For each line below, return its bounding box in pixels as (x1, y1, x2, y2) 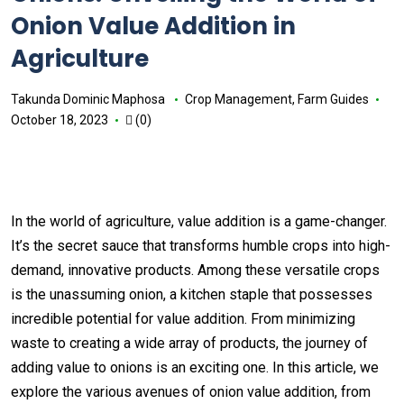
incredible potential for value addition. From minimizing (11, 310, 355, 327)
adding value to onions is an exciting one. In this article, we (11, 359, 379, 376)
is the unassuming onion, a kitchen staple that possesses (11, 286, 372, 303)
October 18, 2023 (11, 113, 108, 127)
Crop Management (184, 92, 292, 106)
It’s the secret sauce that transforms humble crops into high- (11, 237, 390, 254)
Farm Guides (297, 92, 369, 106)
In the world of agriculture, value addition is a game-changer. (11, 213, 387, 230)
